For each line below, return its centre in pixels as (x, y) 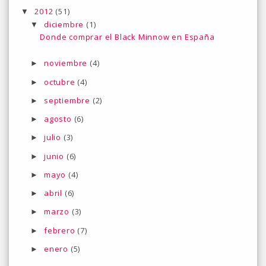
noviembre (67, 63)
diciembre (65, 24)
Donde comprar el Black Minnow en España (127, 37)
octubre (61, 82)
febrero (61, 230)
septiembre (68, 100)
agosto (59, 119)
